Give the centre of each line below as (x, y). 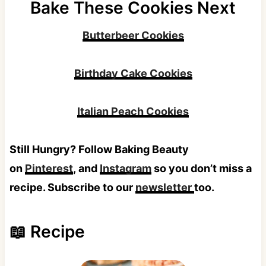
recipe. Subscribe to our (72, 188)
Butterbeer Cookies (133, 36)
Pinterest (49, 169)
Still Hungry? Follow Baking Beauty (99, 150)
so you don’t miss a (201, 169)
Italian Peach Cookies (133, 112)
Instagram (125, 169)
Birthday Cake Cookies (133, 74)
